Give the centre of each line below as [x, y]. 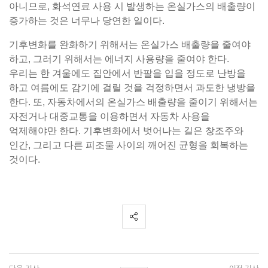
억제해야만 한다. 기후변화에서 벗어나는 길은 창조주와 [126, 131]
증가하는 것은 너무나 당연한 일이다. [87, 21]
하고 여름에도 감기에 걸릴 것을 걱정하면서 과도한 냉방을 [132, 88]
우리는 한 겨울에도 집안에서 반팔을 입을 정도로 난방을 [127, 73]
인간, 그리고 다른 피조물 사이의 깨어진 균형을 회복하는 [129, 145]
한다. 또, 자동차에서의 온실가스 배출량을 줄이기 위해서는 [133, 102]
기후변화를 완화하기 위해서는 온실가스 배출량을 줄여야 [130, 45]
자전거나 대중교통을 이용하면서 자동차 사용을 [109, 116]
